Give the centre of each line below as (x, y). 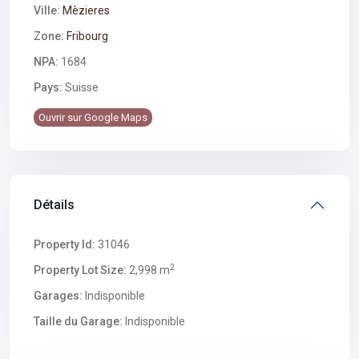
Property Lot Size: (80, 270)
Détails (54, 205)
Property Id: (65, 244)
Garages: (58, 296)
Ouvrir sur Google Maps (93, 117)
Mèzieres (86, 10)
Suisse (81, 87)
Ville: (47, 10)
